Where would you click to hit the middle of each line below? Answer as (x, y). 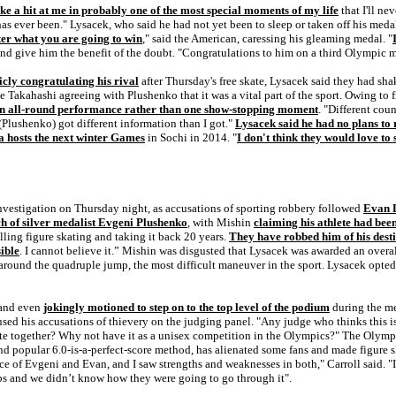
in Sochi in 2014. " (191, 137)
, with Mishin (221, 222)
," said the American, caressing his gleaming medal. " (267, 38)
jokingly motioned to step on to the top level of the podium (187, 307)
